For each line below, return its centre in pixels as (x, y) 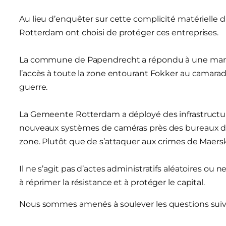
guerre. (34, 87)
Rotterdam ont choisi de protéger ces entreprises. (119, 32)
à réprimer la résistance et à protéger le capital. (112, 182)
